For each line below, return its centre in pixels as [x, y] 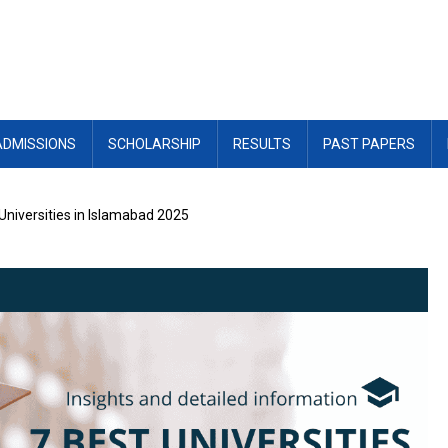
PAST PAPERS [369, 144]
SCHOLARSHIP [154, 144]
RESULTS [262, 144]
